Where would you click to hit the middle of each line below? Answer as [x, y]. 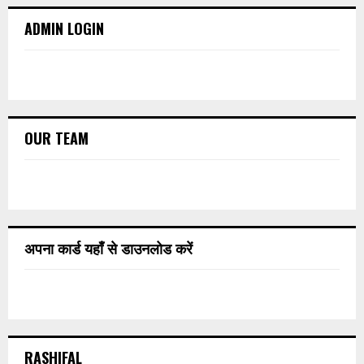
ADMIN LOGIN [64, 28]
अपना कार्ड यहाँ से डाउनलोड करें [108, 247]
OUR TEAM [56, 138]
